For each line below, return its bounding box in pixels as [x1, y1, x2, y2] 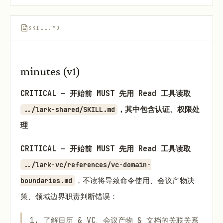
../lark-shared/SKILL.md [23, 105, 115, 114]
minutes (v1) [20, 64, 80, 78]
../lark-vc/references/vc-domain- [23, 160, 151, 170]
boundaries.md [20, 176, 72, 186]
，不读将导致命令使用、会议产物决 [75, 176, 195, 186]
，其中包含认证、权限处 [117, 105, 200, 115]
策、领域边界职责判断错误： [20, 192, 117, 202]
